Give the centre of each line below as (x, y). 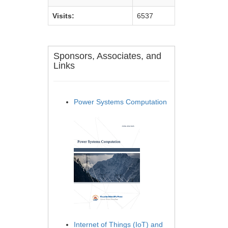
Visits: (63, 16)
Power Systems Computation (120, 102)
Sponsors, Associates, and (107, 56)
